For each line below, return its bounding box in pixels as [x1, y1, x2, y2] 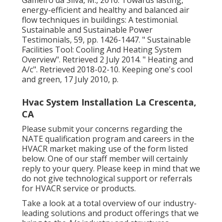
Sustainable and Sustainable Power [22, 24, 153, 35]
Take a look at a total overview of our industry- [22, 197, 197, 209]
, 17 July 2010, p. [60, 73, 118, 85]
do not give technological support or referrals [22, 172, 192, 184]
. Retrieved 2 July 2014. [59, 54, 143, 65]
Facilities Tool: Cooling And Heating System [22, 44, 181, 55]
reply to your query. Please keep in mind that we [22, 163, 200, 174]
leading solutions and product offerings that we [22, 207, 199, 219]
